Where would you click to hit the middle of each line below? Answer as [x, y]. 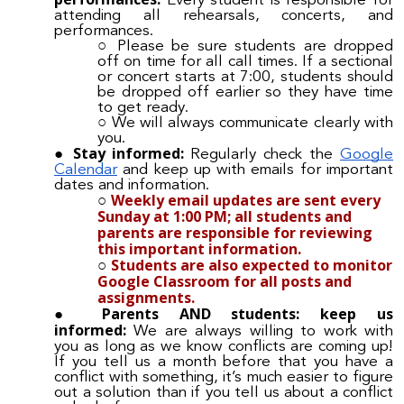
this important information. [199, 249]
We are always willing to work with [264, 332]
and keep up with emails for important [255, 170]
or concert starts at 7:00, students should [245, 78]
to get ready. [143, 108]
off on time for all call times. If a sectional [245, 62]
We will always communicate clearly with [252, 124]
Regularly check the [266, 155]
